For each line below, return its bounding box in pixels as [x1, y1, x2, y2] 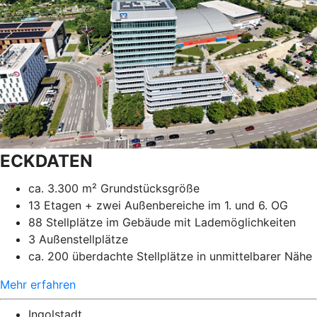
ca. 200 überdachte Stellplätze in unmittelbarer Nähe [28, 249, 312, 264]
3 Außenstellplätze [28, 232, 132, 247]
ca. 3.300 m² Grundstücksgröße [28, 181, 200, 196]
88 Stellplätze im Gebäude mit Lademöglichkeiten [28, 215, 296, 230]
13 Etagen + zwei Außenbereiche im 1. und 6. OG [28, 198, 288, 213]
